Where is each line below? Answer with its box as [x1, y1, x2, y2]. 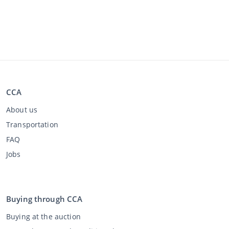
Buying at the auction [6, 211, 81, 221]
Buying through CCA [6, 193, 83, 204]
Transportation [6, 119, 58, 129]
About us [6, 104, 38, 114]
